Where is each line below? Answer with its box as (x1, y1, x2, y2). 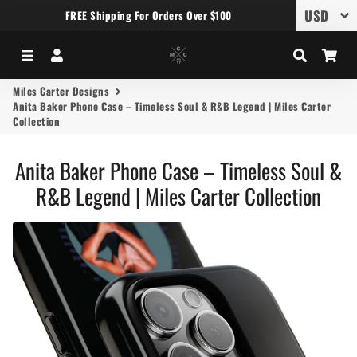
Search (308, 45, 347, 65)
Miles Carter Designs (13, 83, 109, 99)
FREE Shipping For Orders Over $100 (65, 7, 232, 23)
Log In (65, 45, 100, 65)
